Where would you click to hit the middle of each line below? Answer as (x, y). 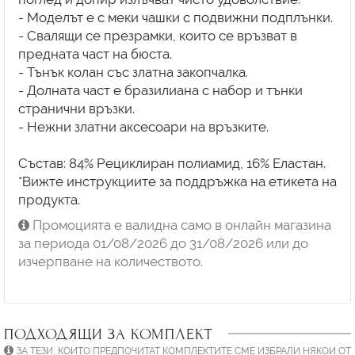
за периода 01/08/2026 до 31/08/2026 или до (163, 243)
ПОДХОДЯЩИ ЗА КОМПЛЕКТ (108, 334)
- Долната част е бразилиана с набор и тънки (160, 91)
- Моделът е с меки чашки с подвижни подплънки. (175, 18)
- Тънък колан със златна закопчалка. (133, 73)
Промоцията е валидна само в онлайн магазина (180, 225)
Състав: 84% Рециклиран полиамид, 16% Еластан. (172, 164)
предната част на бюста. (95, 54)
